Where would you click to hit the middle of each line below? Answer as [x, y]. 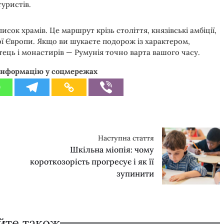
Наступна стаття [126, 138]
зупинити [135, 173]
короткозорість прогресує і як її [92, 161]
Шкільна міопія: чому [112, 149]
